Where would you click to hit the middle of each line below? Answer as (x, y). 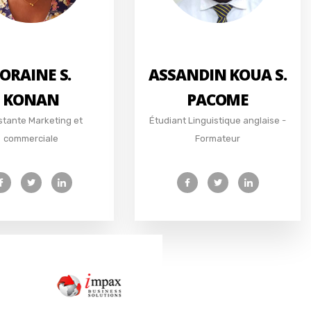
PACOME (218, 99)
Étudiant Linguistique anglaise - (218, 120)
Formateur (218, 138)
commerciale (31, 138)
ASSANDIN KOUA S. (218, 74)
